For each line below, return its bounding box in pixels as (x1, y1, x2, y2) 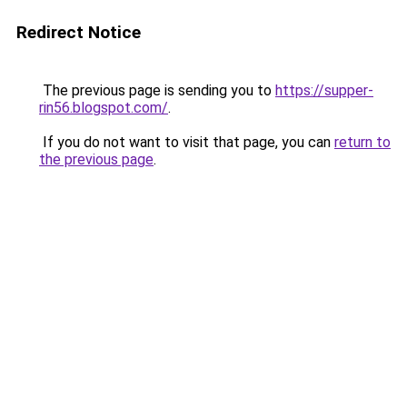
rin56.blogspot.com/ (39, 99, 168, 116)
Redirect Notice (16, 22, 141, 43)
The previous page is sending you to (39, 82, 275, 99)
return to (334, 134, 391, 151)
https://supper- (275, 82, 373, 99)
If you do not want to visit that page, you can (39, 134, 334, 151)
